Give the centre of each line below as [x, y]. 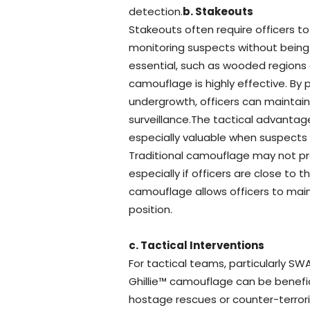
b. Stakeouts [218, 11]
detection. [156, 11]
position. [151, 209]
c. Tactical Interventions [197, 245]
